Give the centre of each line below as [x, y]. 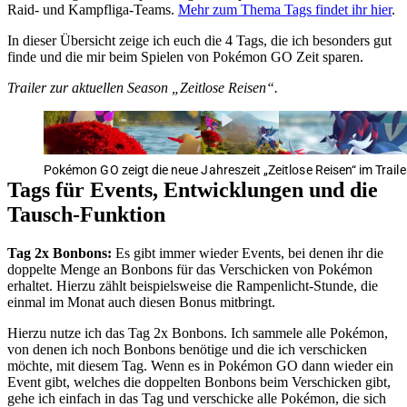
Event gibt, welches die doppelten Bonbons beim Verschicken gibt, [199, 382]
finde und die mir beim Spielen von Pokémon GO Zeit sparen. [185, 56]
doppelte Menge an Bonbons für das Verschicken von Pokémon [190, 269]
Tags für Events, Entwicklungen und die [193, 189]
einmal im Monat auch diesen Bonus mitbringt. [141, 302]
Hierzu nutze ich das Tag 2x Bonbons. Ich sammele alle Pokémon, [198, 333]
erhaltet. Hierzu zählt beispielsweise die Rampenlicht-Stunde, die [193, 285]
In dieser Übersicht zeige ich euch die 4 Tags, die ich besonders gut [199, 40]
